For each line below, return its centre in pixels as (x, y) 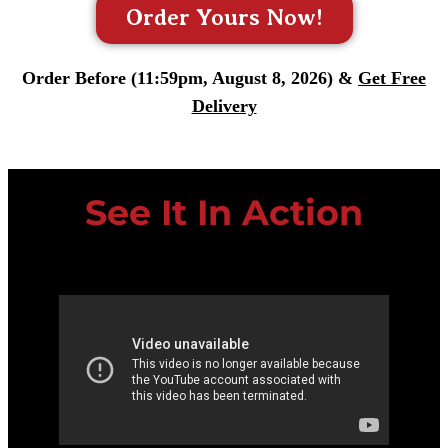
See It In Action (224, 213)
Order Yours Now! (224, 17)
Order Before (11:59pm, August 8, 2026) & (190, 78)
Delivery (224, 106)
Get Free (392, 78)
